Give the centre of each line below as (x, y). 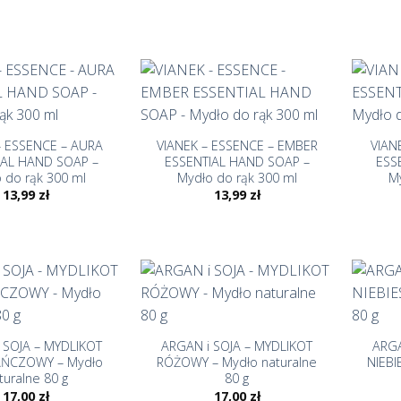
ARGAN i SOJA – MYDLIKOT (237, 346)
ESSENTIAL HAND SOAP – (237, 162)
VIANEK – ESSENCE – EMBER (237, 145)
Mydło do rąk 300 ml (237, 178)
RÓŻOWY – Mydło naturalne (237, 363)
